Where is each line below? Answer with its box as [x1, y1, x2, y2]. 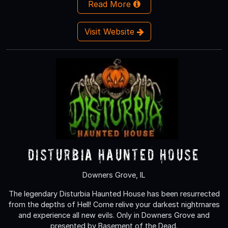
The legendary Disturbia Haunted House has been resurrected [8, 189, 220, 198]
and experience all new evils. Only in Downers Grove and [18, 210, 210, 219]
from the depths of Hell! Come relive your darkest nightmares [8, 199, 220, 209]
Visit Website [84, 26, 137, 37]
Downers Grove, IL [82, 170, 146, 179]
